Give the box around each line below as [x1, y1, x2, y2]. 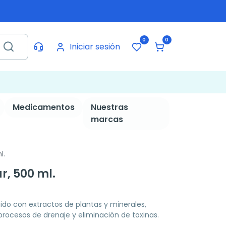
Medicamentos [12, 101, 75, 113]
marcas [90, 114, 123, 125]
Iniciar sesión [69, 40, 120, 52]
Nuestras [90, 101, 128, 113]
